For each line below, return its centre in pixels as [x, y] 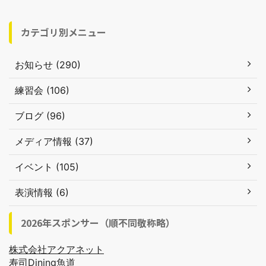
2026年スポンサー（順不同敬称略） [98, 223]
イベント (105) [47, 167]
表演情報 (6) [42, 192]
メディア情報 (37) [54, 141]
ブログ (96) [40, 116]
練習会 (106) [42, 90]
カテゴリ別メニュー [64, 32]
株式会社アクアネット [56, 249]
